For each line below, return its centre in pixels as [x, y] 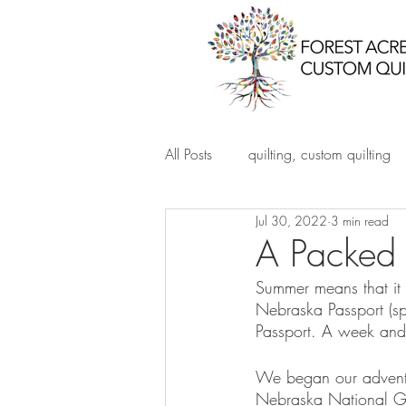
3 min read [360, 220]
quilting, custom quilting [319, 154]
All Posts [188, 154]
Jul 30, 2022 [291, 220]
